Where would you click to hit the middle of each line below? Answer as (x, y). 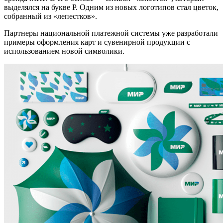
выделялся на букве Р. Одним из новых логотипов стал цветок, (111, 7)
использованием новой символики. (64, 51)
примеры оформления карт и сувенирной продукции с (97, 42)
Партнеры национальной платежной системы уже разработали (111, 33)
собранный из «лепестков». (51, 16)
